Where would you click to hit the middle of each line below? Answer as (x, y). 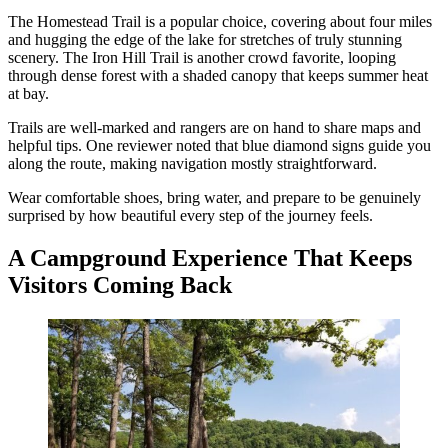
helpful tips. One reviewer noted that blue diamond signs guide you (219, 146)
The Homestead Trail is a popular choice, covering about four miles (220, 22)
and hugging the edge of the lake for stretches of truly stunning (205, 40)
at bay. (28, 94)
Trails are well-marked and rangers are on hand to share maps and (214, 128)
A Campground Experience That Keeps (210, 258)
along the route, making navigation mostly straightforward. (192, 164)
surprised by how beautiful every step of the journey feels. (190, 216)
